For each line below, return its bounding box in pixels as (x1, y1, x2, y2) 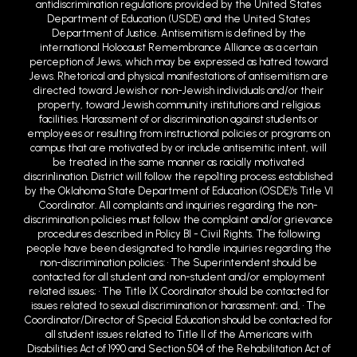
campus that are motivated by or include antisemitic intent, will (30, 110, 327, 123)
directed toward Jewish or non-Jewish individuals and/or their (33, 53, 324, 65)
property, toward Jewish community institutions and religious (37, 67, 320, 80)
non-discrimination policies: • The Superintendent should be (40, 225, 317, 237)
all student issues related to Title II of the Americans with (45, 296, 312, 309)
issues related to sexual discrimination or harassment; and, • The (31, 268, 326, 280)
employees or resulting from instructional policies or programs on (27, 96, 330, 108)
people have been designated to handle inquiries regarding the (25, 210, 331, 223)
